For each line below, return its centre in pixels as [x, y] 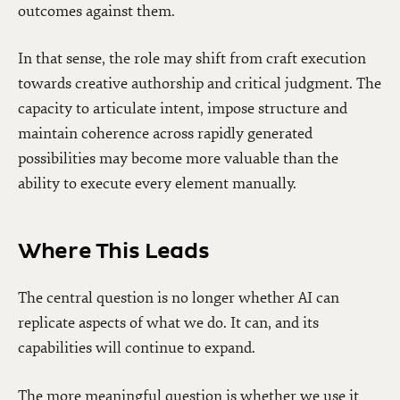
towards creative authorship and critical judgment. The [200, 84]
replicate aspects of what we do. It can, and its [168, 323]
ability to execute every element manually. [157, 184]
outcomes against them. [96, 12]
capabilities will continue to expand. [137, 348]
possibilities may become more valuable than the [178, 159]
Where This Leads [114, 252]
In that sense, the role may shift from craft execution [192, 59]
